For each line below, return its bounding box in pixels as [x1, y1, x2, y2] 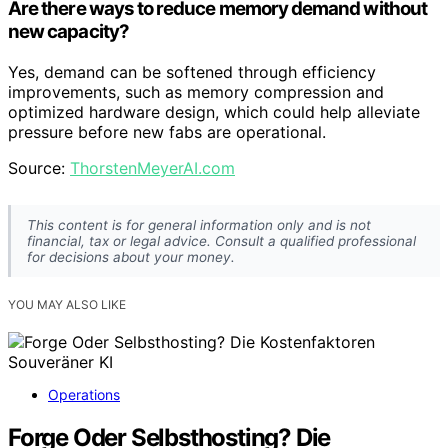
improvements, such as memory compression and [8, 81, 384, 102]
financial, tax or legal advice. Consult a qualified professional [27, 232, 416, 249]
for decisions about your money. [27, 248, 235, 265]
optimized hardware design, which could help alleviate [8, 101, 420, 122]
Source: [8, 157, 70, 178]
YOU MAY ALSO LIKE [8, 296, 126, 312]
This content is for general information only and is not [27, 216, 371, 233]
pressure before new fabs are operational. [8, 121, 326, 142]
